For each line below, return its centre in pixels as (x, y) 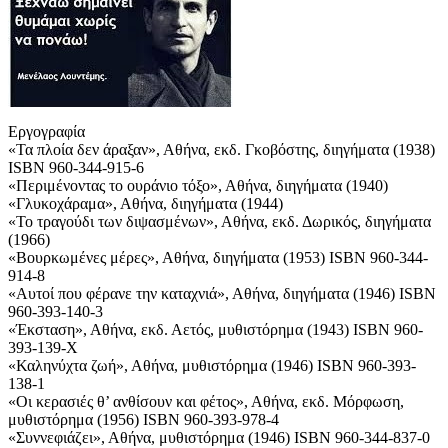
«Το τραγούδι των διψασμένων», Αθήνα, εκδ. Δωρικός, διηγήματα (219, 222)
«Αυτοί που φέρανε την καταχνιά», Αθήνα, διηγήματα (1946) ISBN (222, 294)
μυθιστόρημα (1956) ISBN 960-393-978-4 (143, 420)
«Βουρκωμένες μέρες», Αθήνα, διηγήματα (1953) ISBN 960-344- (218, 258)
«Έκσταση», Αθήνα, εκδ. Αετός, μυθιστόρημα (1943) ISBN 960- (215, 330)
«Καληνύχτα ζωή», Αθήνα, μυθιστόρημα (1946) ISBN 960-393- (212, 366)
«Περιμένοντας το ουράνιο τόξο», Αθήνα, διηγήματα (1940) (198, 186)
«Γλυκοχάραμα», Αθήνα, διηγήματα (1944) (145, 204)
